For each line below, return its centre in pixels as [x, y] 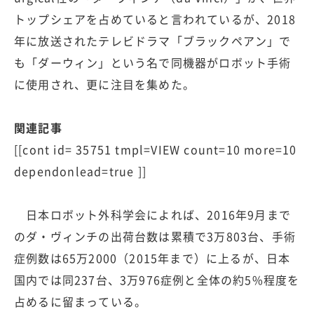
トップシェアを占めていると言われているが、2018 [155, 19]
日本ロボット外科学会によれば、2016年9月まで [152, 215]
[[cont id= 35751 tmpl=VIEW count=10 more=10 [156, 150]
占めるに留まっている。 [81, 302]
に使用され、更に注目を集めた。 [104, 84]
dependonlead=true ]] [80, 171]
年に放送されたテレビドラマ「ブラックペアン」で [153, 41]
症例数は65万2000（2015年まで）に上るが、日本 [152, 258]
